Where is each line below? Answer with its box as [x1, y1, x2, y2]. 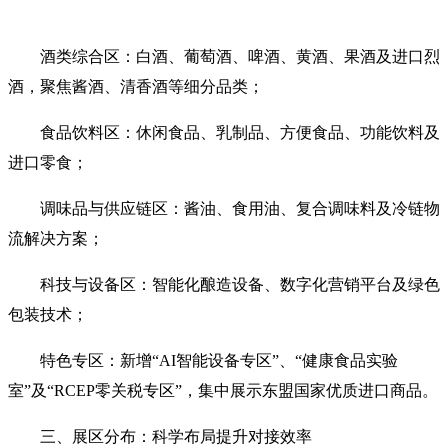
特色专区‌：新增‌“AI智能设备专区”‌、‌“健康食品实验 [40, 351, 398, 369]
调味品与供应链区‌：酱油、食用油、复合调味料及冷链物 [40, 199, 440, 217]
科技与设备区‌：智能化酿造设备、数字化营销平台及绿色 [40, 275, 440, 293]
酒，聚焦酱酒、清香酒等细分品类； [8, 77, 264, 95]
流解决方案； [8, 229, 104, 247]
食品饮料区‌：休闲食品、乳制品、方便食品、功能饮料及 [40, 123, 440, 141]
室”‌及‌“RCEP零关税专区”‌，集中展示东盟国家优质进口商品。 [8, 381, 438, 399]
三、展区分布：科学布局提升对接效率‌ [40, 427, 312, 445]
